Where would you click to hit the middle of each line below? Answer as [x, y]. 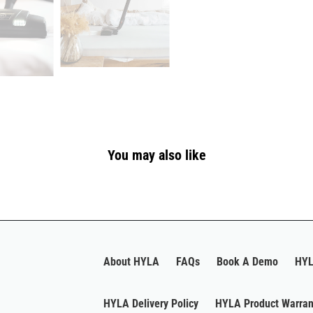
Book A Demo [248, 262]
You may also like [156, 155]
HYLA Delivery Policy [151, 304]
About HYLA [132, 262]
